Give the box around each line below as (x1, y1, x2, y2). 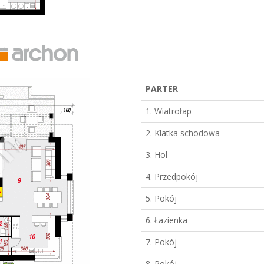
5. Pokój (146, 192, 177, 204)
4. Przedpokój (146, 170, 198, 182)
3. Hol (146, 148, 167, 160)
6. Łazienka (146, 214, 187, 226)
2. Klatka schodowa (146, 127, 220, 138)
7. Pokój (146, 236, 177, 247)
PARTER (146, 82, 178, 94)
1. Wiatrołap (146, 105, 192, 117)
